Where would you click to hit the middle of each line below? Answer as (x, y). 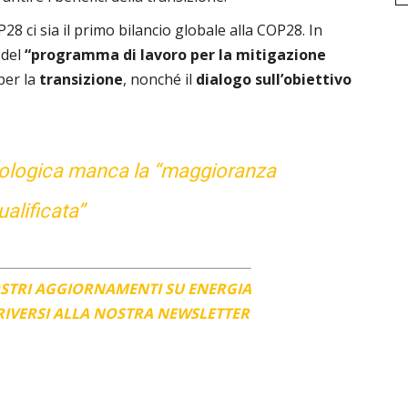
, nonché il (159, 80)
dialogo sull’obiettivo (274, 80)
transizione (79, 80)
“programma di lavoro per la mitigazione (173, 55)
